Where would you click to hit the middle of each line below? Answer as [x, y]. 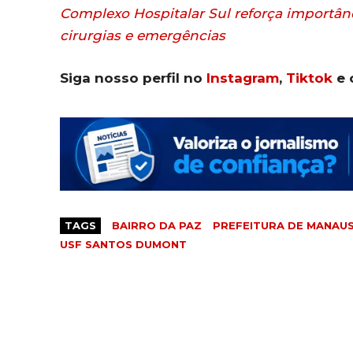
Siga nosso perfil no [133, 78]
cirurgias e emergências [143, 36]
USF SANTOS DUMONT [123, 244]
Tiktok [309, 78]
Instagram [243, 78]
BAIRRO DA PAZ [157, 225]
